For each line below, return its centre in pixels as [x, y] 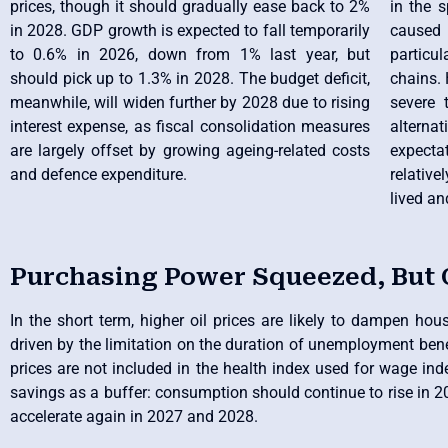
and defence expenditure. [98, 174]
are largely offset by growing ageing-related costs [190, 150]
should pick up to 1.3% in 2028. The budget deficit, [190, 78]
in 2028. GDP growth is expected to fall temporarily [190, 30]
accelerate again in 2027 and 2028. [134, 417]
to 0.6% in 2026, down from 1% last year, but [190, 54]
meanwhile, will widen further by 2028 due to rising [190, 102]
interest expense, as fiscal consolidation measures [190, 126]
